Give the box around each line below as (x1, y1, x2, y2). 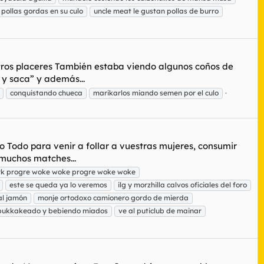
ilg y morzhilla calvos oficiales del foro (118, 180, 247, 190)
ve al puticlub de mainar (118, 206, 202, 216)
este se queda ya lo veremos (9, 180, 107, 190)
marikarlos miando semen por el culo (93, 88, 219, 97)
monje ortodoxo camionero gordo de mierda (38, 193, 189, 203)
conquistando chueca (10, 88, 82, 97)
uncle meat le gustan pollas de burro (94, 6, 219, 15)
